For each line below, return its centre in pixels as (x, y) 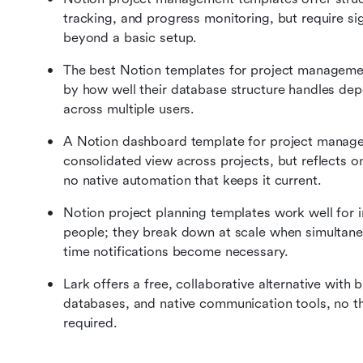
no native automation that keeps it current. (192, 180)
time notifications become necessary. (176, 252)
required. (90, 323)
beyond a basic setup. (130, 38)
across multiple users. (129, 109)
